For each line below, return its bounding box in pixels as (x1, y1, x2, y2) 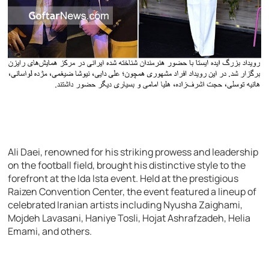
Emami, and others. (8, 225, 92, 238)
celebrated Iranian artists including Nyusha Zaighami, (8, 198, 243, 212)
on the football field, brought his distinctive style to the (8, 159, 246, 172)
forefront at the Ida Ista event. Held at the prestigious (8, 172, 239, 186)
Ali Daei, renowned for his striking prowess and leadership (8, 145, 259, 159)
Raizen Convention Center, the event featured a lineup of (8, 185, 257, 199)
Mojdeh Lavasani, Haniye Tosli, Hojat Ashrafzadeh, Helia (8, 211, 251, 225)
